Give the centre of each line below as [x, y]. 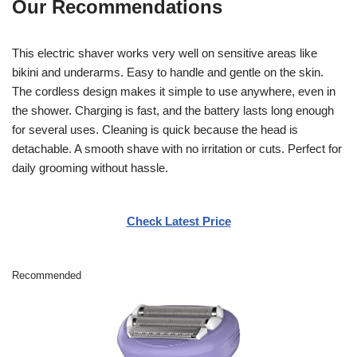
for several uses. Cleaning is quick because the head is [155, 129]
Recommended [47, 275]
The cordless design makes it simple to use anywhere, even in [174, 91]
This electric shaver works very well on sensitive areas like [165, 53]
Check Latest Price [178, 221]
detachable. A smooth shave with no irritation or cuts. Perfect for [177, 148]
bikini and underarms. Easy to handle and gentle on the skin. [168, 72]
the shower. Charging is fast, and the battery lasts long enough [173, 110]
